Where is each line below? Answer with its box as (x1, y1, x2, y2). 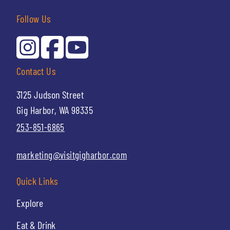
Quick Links (16, 175, 58, 187)
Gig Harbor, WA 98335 (16, 104, 93, 117)
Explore (16, 197, 43, 209)
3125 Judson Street (16, 88, 84, 101)
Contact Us (16, 65, 55, 78)
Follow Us (16, 12, 51, 25)
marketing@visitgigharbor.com (16, 149, 127, 161)
